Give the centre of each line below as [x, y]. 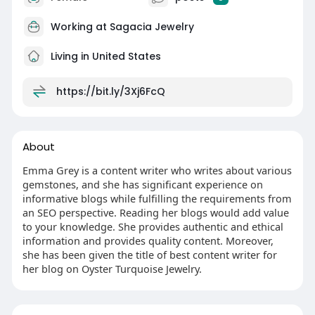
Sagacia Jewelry [152, 26]
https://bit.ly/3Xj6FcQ [110, 91]
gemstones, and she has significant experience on [142, 184]
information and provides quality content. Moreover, [148, 240]
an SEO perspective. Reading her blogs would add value [155, 212]
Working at [80, 26]
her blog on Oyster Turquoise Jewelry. [112, 269]
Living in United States [104, 56]
